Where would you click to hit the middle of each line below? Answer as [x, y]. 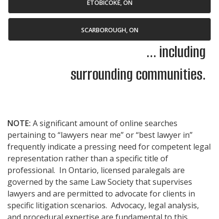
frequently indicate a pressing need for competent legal [109, 147]
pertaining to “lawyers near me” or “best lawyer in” [100, 135]
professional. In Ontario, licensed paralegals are [96, 170]
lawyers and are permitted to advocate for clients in [101, 194]
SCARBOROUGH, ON [109, 30]
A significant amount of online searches [105, 123]
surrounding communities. [138, 75]
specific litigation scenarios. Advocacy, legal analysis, [103, 206]
